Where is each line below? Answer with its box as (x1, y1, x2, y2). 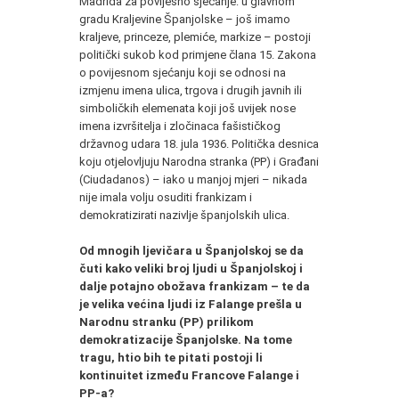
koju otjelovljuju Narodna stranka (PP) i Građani (79, 154, 319, 168)
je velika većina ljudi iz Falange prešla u (79, 297, 302, 311)
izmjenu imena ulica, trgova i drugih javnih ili (79, 83, 302, 97)
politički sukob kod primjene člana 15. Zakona (79, 47, 316, 61)
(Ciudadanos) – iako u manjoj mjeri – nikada (79, 172, 307, 186)
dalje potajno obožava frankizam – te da (79, 279, 310, 293)
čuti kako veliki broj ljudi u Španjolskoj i (79, 261, 303, 275)
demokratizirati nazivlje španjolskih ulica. (79, 208, 289, 222)
